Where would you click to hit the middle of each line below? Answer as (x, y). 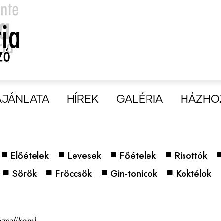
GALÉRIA (140, 100)
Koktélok (194, 173)
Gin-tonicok (134, 173)
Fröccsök (74, 173)
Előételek (30, 156)
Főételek (138, 156)
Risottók (191, 156)
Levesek (84, 156)
